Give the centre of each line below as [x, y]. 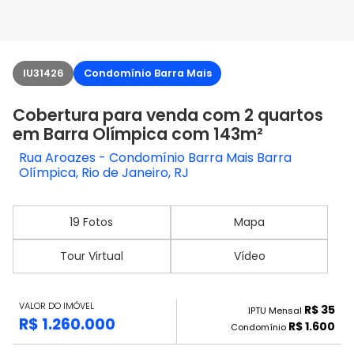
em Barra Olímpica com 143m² [138, 134]
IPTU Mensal [276, 311]
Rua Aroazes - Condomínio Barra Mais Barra [155, 158]
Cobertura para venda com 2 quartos [168, 115]
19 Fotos [92, 222]
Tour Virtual [91, 256]
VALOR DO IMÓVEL [56, 306]
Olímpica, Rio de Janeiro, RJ [104, 173]
